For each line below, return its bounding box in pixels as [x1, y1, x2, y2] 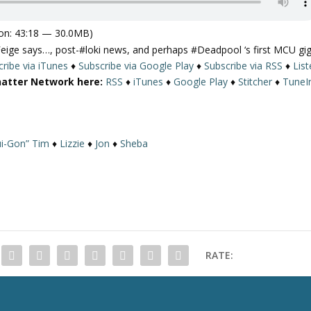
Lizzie [60, 136, 85, 150]
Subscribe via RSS [204, 58, 283, 72]
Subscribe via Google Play [78, 58, 194, 72]
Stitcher [238, 74, 273, 88]
